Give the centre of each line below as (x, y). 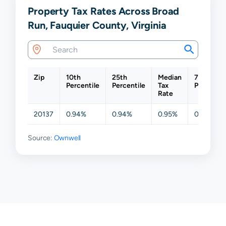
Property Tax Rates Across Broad (104, 11)
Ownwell (67, 137)
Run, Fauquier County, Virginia (97, 25)
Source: (41, 137)
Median (170, 77)
